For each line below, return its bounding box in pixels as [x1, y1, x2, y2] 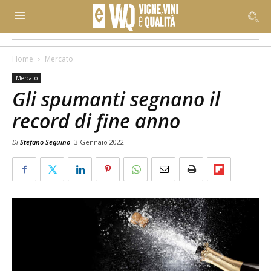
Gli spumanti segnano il [12, 86, 220, 112]
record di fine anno [12, 108, 180, 134]
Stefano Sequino [20, 137, 70, 146]
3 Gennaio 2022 [74, 137, 124, 146]
